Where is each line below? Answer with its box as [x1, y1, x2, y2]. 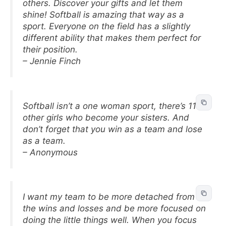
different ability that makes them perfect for [23, 33, 201, 43]
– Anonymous [23, 147, 78, 157]
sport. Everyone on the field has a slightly [23, 21, 190, 31]
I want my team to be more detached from [23, 192, 195, 202]
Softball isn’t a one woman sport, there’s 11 [23, 100, 196, 111]
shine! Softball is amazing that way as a [23, 10, 184, 20]
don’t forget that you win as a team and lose [23, 124, 202, 134]
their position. [23, 44, 78, 54]
